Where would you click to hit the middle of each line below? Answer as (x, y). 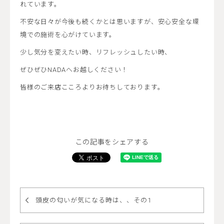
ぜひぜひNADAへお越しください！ (74, 70)
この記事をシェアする (112, 142)
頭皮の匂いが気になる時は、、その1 (93, 200)
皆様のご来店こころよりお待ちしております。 (92, 87)
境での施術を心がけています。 (68, 34)
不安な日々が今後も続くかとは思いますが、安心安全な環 (110, 21)
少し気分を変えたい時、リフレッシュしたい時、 (96, 52)
